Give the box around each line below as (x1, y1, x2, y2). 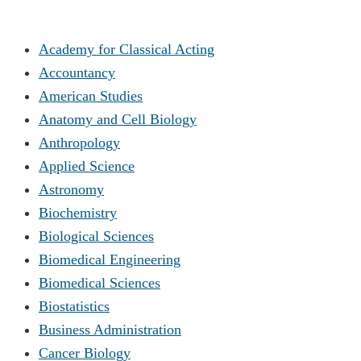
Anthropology (39, 134, 120, 151)
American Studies (39, 87, 143, 104)
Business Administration (39, 321, 181, 338)
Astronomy (39, 180, 104, 197)
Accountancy (39, 64, 115, 81)
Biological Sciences (39, 227, 154, 244)
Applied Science (39, 157, 135, 174)
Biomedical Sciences (39, 274, 160, 291)
